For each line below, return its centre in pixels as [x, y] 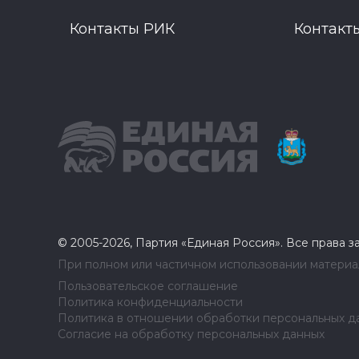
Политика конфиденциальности [150, 302]
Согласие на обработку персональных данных [191, 334]
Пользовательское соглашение [148, 286]
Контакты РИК [122, 29]
